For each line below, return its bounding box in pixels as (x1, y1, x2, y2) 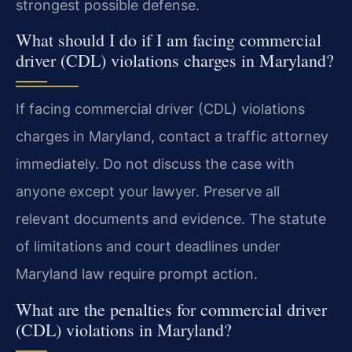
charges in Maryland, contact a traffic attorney (16, 128, 328, 145)
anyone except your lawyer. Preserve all (16, 183, 280, 200)
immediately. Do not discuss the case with (16, 156, 295, 173)
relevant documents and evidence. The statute (16, 211, 326, 228)
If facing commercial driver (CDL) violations (16, 101, 305, 118)
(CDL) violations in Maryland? (16, 317, 232, 341)
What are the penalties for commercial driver (16, 297, 327, 321)
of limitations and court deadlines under (16, 238, 280, 255)
